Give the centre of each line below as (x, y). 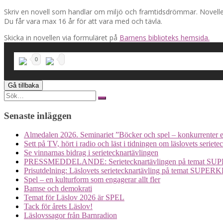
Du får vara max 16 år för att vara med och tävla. (83, 21)
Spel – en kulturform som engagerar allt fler (92, 180)
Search (14, 94)
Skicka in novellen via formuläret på (62, 37)
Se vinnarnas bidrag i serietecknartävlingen (91, 153)
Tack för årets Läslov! (58, 207)
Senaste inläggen (38, 115)
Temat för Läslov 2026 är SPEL (74, 198)
